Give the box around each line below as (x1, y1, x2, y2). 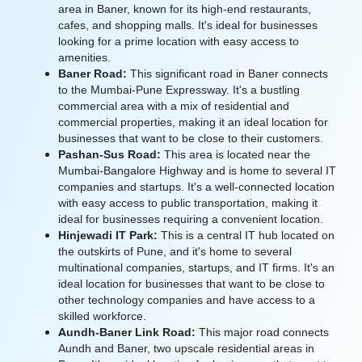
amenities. (58, 50, 111, 65)
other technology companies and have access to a (58, 293, 315, 307)
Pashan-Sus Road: (58, 147, 161, 162)
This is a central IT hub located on (158, 228, 335, 242)
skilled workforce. (58, 309, 146, 323)
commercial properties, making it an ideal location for (58, 115, 328, 129)
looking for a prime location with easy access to (58, 34, 299, 48)
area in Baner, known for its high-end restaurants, (58, 2, 311, 16)
